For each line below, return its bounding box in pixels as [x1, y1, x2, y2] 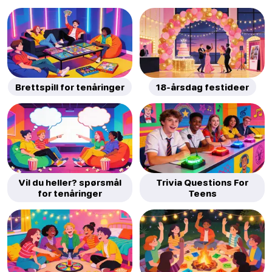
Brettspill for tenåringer [15, 81, 124, 93]
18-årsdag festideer [155, 81, 249, 93]
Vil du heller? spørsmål [18, 177, 121, 188]
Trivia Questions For [156, 177, 248, 188]
